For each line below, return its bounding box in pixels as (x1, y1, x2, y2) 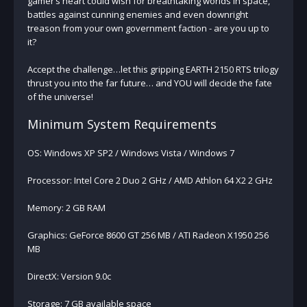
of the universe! (27, 90, 93, 103)
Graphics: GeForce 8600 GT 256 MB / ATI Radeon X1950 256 (27, 228, 269, 241)
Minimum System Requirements (27, 115, 217, 132)
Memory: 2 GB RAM (27, 201, 106, 214)
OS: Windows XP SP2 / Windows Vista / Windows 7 (27, 146, 234, 159)
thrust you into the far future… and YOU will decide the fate (27, 76, 272, 89)
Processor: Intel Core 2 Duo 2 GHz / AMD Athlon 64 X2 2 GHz (27, 173, 273, 186)
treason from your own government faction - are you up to (27, 21, 269, 34)
